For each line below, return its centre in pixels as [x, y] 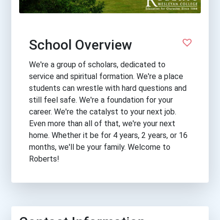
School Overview [81, 45]
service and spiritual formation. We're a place [106, 77]
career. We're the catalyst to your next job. [103, 112]
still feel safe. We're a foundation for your [101, 100]
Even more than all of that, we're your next [102, 124]
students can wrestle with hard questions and [108, 88]
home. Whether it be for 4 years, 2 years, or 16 [108, 136]
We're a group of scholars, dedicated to [97, 65]
